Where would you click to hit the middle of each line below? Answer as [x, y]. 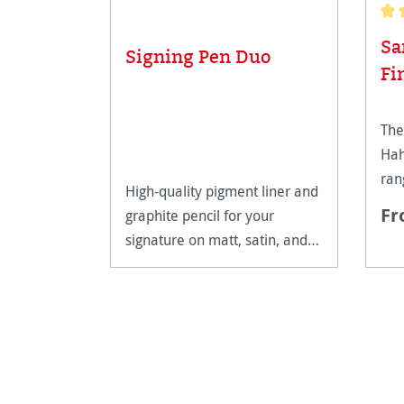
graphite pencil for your [200, 215]
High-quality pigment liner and [222, 191]
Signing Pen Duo [198, 57]
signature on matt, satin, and [216, 239]
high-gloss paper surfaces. [208, 264]
